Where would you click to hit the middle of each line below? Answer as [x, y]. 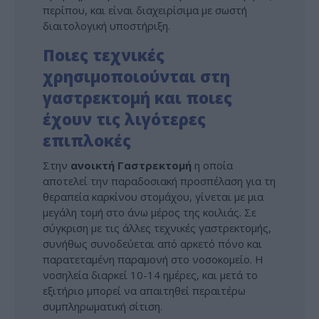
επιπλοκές [87, 141]
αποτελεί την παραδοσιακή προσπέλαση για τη [159, 181]
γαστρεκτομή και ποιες [137, 98]
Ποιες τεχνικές [104, 55]
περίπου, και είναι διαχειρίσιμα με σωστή [145, 10]
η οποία [212, 165]
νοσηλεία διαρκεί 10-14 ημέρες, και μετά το [150, 274]
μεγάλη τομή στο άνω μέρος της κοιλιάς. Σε [150, 212]
